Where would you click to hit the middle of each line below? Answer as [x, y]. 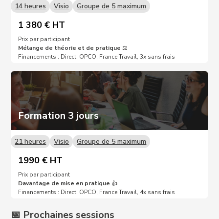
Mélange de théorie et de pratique [70, 48]
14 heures [31, 6]
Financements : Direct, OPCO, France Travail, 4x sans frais [97, 192]
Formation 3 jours [59, 115]
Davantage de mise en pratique [65, 183]
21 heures [31, 141]
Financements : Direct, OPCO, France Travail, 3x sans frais [97, 56]
